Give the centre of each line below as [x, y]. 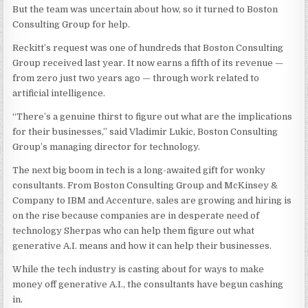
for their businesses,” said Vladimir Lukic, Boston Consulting [145, 132]
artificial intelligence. [59, 93]
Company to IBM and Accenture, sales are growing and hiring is [152, 200]
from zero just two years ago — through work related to [136, 78]
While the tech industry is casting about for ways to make [139, 269]
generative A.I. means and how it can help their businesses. [142, 246]
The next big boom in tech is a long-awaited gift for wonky [139, 170]
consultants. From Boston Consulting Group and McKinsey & [145, 185]
